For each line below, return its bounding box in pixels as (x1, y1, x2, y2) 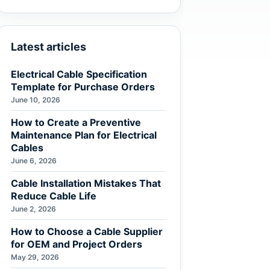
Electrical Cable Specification (11, 68, 147, 80)
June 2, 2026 (11, 204, 56, 213)
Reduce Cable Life (11, 190, 96, 202)
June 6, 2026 (11, 156, 57, 165)
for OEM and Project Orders (11, 238, 142, 250)
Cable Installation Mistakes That (11, 177, 161, 189)
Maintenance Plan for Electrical (11, 129, 157, 141)
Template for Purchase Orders (11, 81, 155, 93)
